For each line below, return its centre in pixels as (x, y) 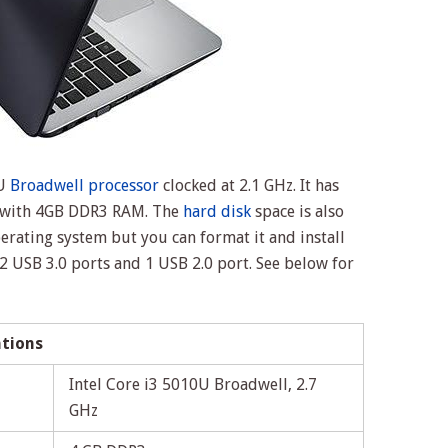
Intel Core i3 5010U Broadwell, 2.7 (193, 385)
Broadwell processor (84, 186)
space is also (297, 212)
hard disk (217, 212)
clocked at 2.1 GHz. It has (249, 186)
